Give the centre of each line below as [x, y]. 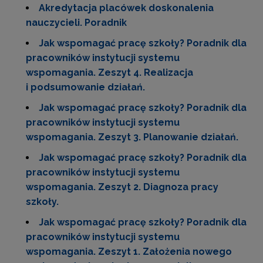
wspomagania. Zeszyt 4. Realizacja [109, 73]
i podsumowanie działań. [85, 87]
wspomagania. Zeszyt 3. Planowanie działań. [132, 137]
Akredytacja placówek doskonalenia [126, 8]
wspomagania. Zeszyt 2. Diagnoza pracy [122, 187]
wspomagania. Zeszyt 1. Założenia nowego [129, 252]
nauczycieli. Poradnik [76, 23]
